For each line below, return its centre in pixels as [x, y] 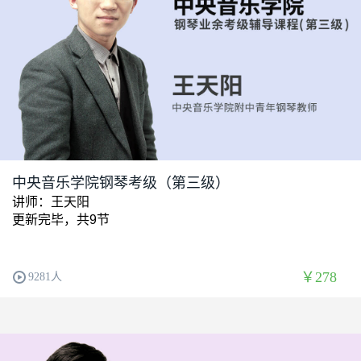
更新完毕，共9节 [61, 219]
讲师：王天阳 [51, 201]
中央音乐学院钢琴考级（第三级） [121, 183]
